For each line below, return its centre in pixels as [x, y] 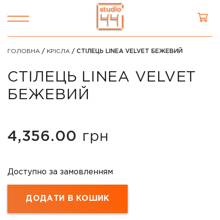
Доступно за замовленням [60, 172]
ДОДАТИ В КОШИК [68, 199]
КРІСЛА [58, 51]
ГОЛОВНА [24, 51]
